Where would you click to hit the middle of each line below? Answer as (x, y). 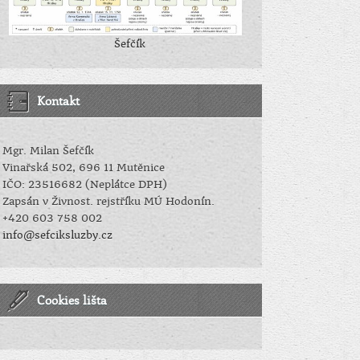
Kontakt (58, 100)
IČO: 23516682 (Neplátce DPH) (85, 184)
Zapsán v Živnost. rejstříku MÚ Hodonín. (108, 201)
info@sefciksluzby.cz (57, 235)
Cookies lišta (72, 299)
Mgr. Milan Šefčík (48, 150)
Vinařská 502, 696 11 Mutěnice (84, 167)
